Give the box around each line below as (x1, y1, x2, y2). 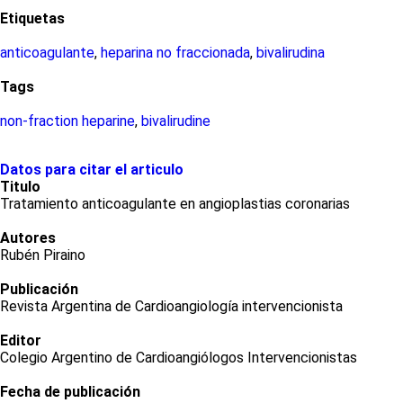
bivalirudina (256, 43, 325, 61)
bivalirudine (141, 112, 210, 130)
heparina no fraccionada (101, 43, 250, 61)
